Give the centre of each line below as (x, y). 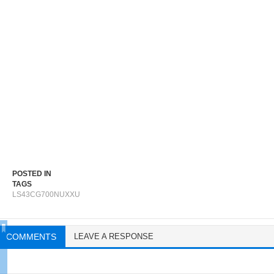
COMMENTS (31, 237)
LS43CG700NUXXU (46, 195)
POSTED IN (32, 174)
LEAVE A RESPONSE (114, 237)
